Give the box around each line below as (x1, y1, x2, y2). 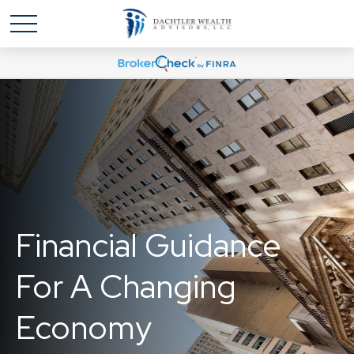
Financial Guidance (16, 224, 281, 266)
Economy (16, 307, 152, 348)
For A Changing (16, 265, 236, 307)
